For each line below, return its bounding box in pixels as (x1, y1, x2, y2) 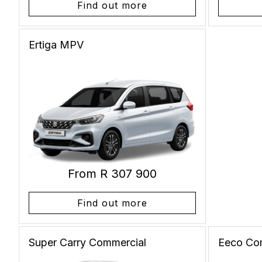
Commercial (89, 236, 146, 249)
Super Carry (29, 236, 89, 249)
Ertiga (29, 39, 60, 51)
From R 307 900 (68, 166, 157, 181)
